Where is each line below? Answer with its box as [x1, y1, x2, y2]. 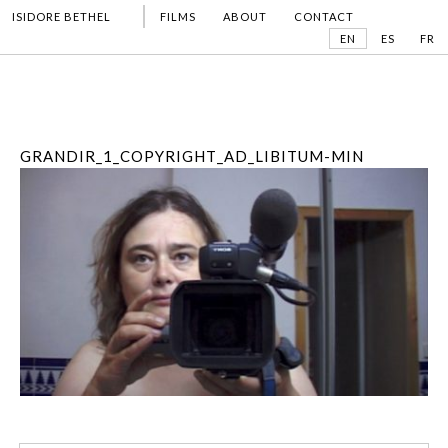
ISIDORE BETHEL [12, 10, 111, 23]
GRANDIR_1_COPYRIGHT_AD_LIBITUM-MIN [20, 147, 364, 165]
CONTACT [294, 10, 354, 23]
